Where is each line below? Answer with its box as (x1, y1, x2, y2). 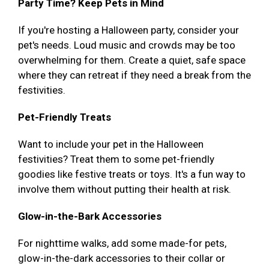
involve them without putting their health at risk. (18, 183, 231, 196)
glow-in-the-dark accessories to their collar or (18, 252, 225, 265)
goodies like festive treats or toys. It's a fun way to (18, 168, 246, 181)
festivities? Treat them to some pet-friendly (18, 153, 214, 166)
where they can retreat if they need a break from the (18, 69, 251, 82)
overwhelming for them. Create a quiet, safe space (18, 54, 246, 67)
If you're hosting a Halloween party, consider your (18, 24, 239, 37)
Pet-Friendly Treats (18, 111, 111, 124)
